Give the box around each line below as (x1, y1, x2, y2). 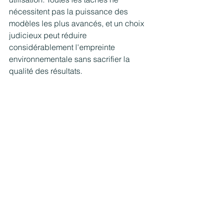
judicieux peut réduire (9, 30, 89, 41)
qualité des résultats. (9, 66, 82, 76)
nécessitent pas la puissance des (9, 6, 130, 17)
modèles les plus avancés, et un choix (9, 18, 146, 29)
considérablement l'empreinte (9, 42, 117, 53)
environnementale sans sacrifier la (9, 54, 132, 64)
